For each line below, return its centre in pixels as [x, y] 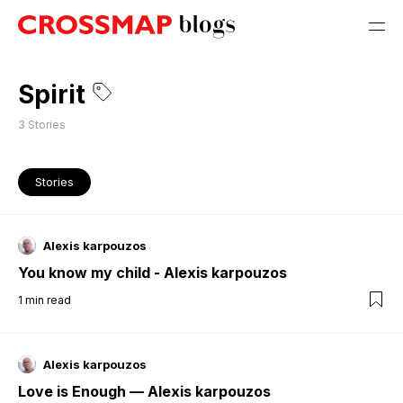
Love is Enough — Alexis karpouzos [144, 391]
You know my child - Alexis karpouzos [152, 272]
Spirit [52, 94]
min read [48, 300]
